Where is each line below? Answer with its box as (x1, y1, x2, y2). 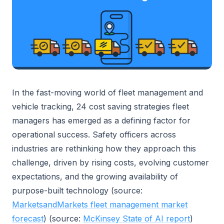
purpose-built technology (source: (12, 185, 142, 195)
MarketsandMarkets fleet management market (12, 199, 187, 209)
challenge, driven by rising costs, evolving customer (12, 157, 209, 167)
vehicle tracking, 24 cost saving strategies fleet (12, 101, 189, 111)
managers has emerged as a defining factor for (12, 115, 190, 125)
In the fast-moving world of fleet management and (12, 87, 203, 97)
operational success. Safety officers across (12, 129, 176, 139)
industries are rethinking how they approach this (12, 143, 196, 153)
